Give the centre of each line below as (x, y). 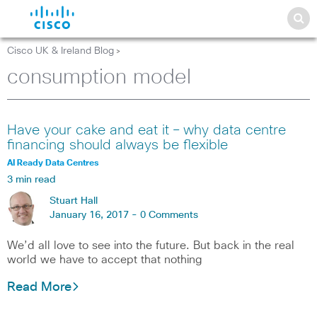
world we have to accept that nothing (105, 260)
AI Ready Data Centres (53, 163)
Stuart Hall (74, 201)
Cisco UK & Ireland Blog (60, 51)
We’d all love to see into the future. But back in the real (151, 246)
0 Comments (169, 215)
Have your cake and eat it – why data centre (146, 130)
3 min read (31, 180)
